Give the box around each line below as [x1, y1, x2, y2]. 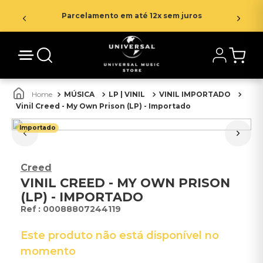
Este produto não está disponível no [21, 229, 219, 242]
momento [21, 245, 76, 258]
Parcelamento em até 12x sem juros [61, 11, 202, 20]
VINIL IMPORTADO [159, 90, 231, 99]
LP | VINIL [109, 90, 145, 99]
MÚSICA [64, 90, 95, 99]
